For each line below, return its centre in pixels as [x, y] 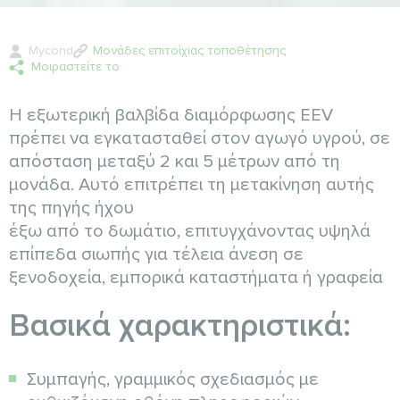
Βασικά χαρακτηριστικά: [180, 326]
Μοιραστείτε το [75, 67]
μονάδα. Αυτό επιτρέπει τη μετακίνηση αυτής [192, 185]
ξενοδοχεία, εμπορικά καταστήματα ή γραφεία [196, 278]
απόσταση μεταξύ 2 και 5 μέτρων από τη [175, 162]
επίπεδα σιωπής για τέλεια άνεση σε [156, 255]
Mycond [51, 51]
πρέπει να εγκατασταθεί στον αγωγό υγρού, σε [200, 139]
